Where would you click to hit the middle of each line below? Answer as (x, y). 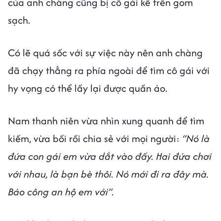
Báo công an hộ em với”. (61, 192)
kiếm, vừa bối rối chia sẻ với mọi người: (95, 139)
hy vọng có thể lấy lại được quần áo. (88, 88)
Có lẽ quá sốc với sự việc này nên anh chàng (105, 53)
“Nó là (196, 139)
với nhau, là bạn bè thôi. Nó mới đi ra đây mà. (108, 174)
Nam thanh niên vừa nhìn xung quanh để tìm (106, 121)
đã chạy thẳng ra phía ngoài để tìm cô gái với (109, 71)
